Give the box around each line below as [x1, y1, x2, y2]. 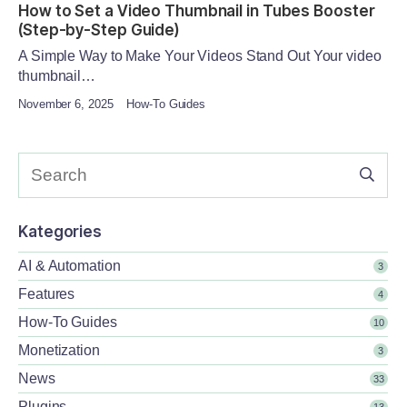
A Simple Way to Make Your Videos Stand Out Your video [18, 47, 382, 64]
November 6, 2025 [18, 96, 114, 111]
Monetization [18, 342, 100, 358]
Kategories [18, 222, 102, 241]
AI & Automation [18, 257, 121, 273]
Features [18, 285, 75, 302]
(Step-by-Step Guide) [18, 20, 179, 39]
